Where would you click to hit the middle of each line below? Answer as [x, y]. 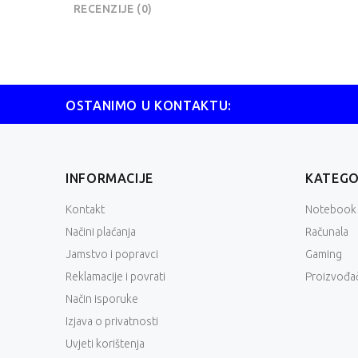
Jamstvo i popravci [112, 255]
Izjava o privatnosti [112, 322]
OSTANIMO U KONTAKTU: [149, 106]
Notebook [331, 210]
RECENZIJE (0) [113, 9]
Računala [327, 232]
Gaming [324, 255]
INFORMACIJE [110, 179]
